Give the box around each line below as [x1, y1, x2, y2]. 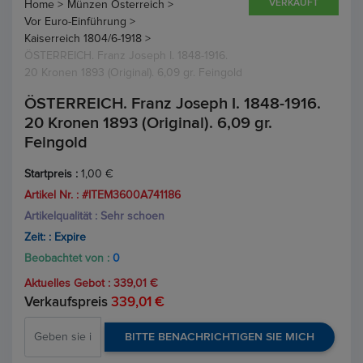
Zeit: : [24, 231, 54, 243]
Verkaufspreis [24, 295, 111, 310]
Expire [54, 231, 86, 243]
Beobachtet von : [24, 252, 113, 264]
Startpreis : [24, 168, 81, 180]
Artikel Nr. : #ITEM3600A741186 [24, 189, 181, 201]
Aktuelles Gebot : [24, 277, 113, 289]
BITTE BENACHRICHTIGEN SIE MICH [124, 331, 314, 343]
